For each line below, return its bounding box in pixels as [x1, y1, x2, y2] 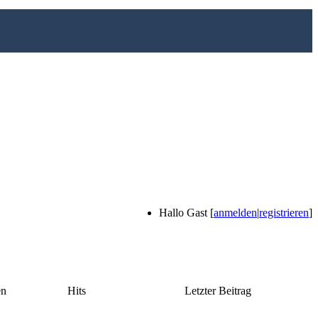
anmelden [214, 207, 257, 219]
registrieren [259, 207, 309, 219]
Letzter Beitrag [185, 285, 251, 297]
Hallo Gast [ [159, 207, 214, 219]
